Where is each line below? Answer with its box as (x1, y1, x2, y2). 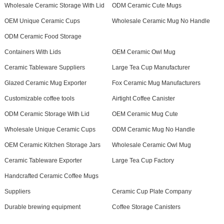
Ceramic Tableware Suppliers (4, 64, 85, 71)
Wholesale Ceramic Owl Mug (111, 141, 191, 148)
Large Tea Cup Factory (111, 157, 174, 164)
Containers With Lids (4, 48, 61, 55)
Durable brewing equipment (4, 203, 80, 210)
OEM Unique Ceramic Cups (4, 17, 80, 24)
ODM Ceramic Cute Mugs (111, 2, 181, 9)
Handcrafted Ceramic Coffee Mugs (4, 172, 98, 179)
